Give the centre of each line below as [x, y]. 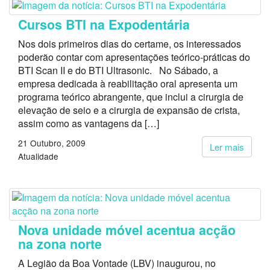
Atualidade [38, 156]
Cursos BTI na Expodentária [104, 24]
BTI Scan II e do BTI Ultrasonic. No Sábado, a [118, 70]
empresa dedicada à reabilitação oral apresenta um [128, 83]
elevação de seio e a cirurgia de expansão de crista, [129, 110]
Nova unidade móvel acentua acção [127, 230]
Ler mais [227, 147]
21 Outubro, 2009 [52, 143]
